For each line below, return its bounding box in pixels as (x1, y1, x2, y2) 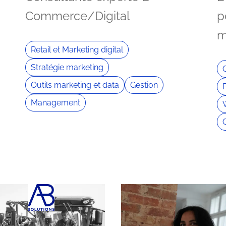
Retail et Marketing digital (31, 44, 123, 54)
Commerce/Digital (25, 8, 130, 23)
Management (31, 97, 80, 107)
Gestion (130, 80, 158, 90)
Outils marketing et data (31, 80, 119, 90)
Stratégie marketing (31, 62, 103, 72)
